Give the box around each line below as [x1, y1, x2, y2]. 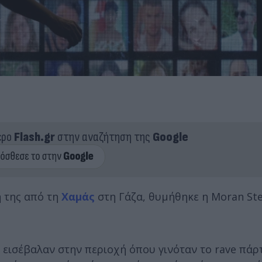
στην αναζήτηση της [54, 129, 153, 145]
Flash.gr [13, 129, 55, 145]
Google [152, 129, 188, 145]
